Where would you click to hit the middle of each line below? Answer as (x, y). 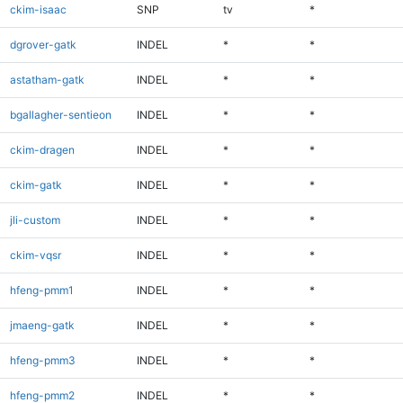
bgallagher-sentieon (60, 114)
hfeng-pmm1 (41, 290)
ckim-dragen (42, 149)
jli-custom (35, 219)
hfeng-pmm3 (42, 360)
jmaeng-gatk (42, 325)
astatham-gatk (47, 79)
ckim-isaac (38, 9)
